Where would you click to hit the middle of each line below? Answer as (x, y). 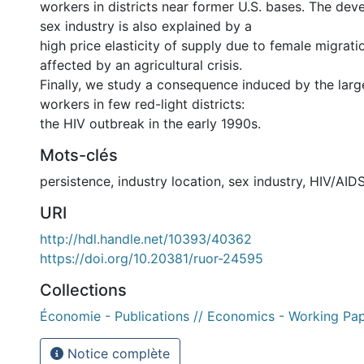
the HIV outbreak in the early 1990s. (150, 123)
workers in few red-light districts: (142, 104)
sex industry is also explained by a (146, 26)
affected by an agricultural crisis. (141, 65)
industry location (169, 181)
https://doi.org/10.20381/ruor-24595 (152, 258)
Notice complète (117, 353)
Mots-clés (79, 155)
